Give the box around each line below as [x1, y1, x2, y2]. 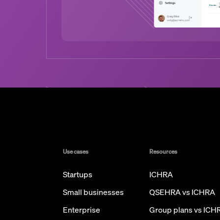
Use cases [63, 148, 88, 155]
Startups [63, 169, 92, 180]
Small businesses [63, 187, 124, 197]
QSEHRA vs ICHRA [149, 187, 215, 197]
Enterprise [63, 204, 100, 215]
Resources [149, 148, 177, 155]
